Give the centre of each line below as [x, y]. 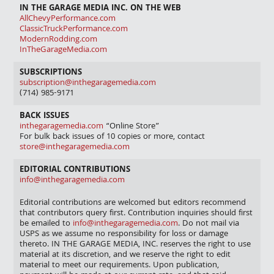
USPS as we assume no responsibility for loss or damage [124, 235]
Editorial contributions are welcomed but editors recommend [133, 204]
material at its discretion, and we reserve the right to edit [125, 256]
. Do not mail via [209, 224]
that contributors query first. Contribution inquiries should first [136, 214]
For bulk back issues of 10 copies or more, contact [113, 138]
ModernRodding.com [59, 40]
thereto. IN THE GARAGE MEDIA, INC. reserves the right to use [135, 245]
